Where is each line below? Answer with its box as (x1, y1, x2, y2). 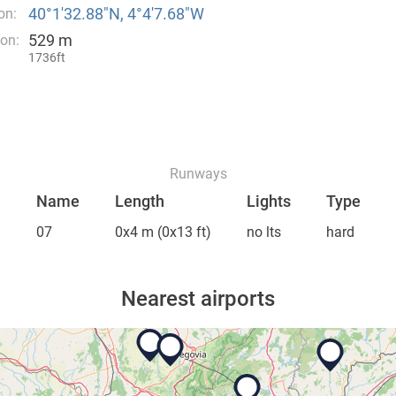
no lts (246, 224, 281, 240)
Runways (169, 165, 227, 182)
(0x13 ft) (153, 224, 211, 240)
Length (114, 192, 164, 210)
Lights (246, 192, 291, 210)
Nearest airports (121, 286, 275, 311)
